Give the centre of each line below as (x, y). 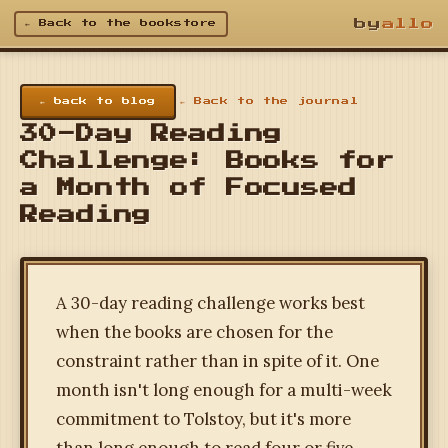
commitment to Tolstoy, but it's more (203, 419)
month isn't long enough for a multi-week (224, 390)
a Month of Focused (188, 188)
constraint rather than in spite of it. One (217, 361)
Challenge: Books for (207, 161)
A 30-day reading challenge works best (210, 303)
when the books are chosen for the (194, 332)
